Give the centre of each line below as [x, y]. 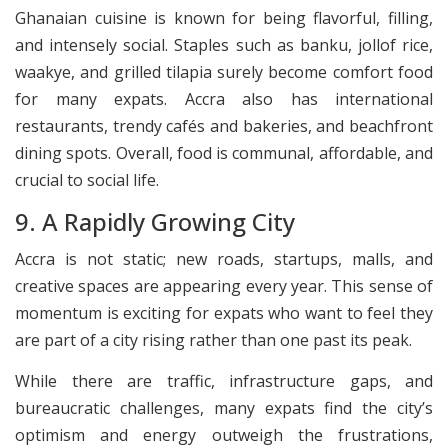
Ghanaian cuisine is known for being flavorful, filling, [224, 17]
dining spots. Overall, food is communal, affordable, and [224, 152]
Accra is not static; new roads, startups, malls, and [224, 258]
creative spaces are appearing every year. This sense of [224, 285]
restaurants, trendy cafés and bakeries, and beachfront [224, 125]
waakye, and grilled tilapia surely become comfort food [224, 71]
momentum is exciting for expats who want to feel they [224, 312]
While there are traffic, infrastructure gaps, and [224, 381]
